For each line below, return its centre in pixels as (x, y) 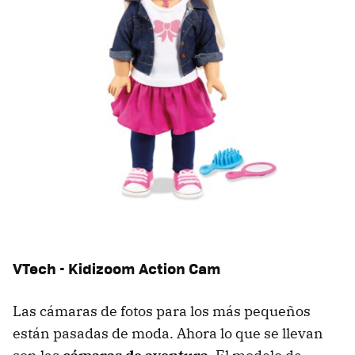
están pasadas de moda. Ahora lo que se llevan (168, 334)
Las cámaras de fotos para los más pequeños (162, 311)
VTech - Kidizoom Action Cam (117, 269)
